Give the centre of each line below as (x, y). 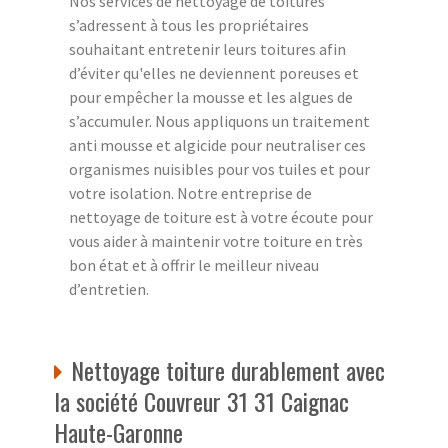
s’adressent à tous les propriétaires (189, 24)
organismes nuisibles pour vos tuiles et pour (219, 168)
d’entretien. (109, 288)
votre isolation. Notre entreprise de (190, 192)
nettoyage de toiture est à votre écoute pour (221, 216)
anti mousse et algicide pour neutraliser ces (217, 144)
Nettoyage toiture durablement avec (228, 369)
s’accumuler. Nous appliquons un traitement (219, 120)
